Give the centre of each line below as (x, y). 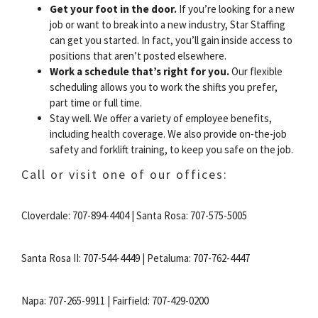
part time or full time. (96, 102)
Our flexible (256, 71)
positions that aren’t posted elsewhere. (138, 55)
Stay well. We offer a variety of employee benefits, (161, 118)
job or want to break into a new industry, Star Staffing (168, 24)
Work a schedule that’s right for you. (139, 71)
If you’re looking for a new (236, 9)
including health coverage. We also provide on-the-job (168, 133)
